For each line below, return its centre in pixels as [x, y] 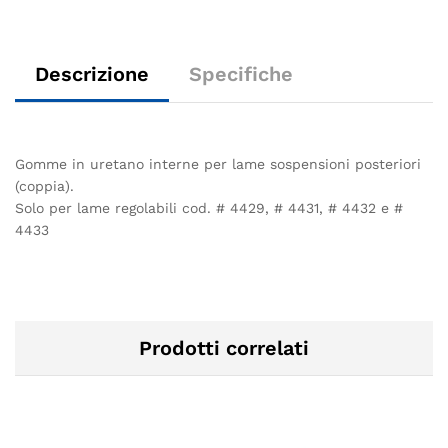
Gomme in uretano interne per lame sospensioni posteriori [218, 164]
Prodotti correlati [224, 348]
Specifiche [241, 74]
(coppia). [44, 186]
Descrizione [92, 74]
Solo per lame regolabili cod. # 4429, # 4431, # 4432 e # [209, 208]
